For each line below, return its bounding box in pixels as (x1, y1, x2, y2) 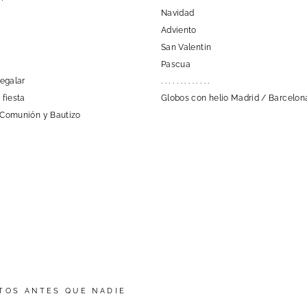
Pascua (161, 59, 191, 69)
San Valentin (161, 42, 212, 52)
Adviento (161, 25, 197, 35)
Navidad (161, 8, 195, 18)
